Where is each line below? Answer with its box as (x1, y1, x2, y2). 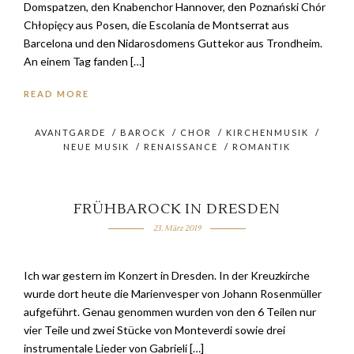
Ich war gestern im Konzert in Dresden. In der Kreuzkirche (24, 269, 310, 283)
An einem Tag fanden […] (24, 55, 145, 69)
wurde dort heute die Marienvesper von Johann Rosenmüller (24, 287, 322, 301)
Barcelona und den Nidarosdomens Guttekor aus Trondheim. (24, 36, 322, 51)
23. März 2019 (153, 223, 201, 234)
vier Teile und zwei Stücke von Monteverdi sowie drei (24, 323, 285, 337)
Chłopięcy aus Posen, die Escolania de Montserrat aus (24, 18, 289, 32)
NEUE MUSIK (63, 141, 130, 153)
